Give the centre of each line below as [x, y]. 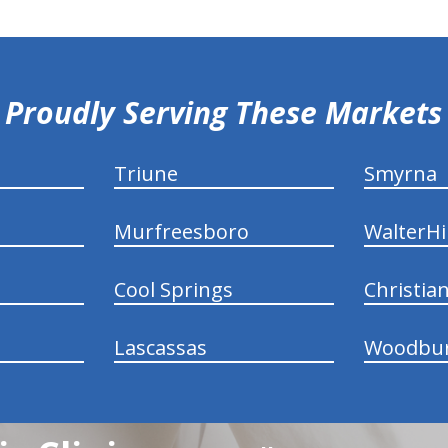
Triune [145, 173]
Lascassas [160, 347]
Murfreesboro [181, 231]
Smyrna [401, 173]
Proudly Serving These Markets [224, 112]
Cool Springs [173, 289]
